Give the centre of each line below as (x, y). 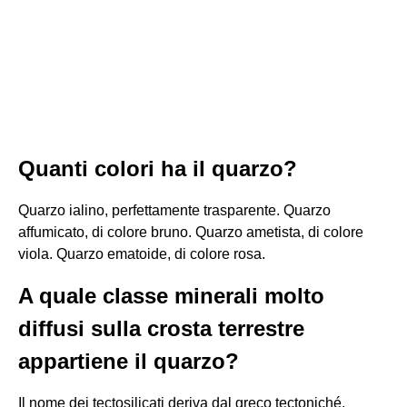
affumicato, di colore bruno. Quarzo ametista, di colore (191, 232)
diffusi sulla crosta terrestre (161, 328)
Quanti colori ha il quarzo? (158, 169)
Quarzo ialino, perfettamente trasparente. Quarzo (174, 210)
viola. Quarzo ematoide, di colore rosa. (142, 254)
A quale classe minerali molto (171, 296)
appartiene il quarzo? (129, 361)
